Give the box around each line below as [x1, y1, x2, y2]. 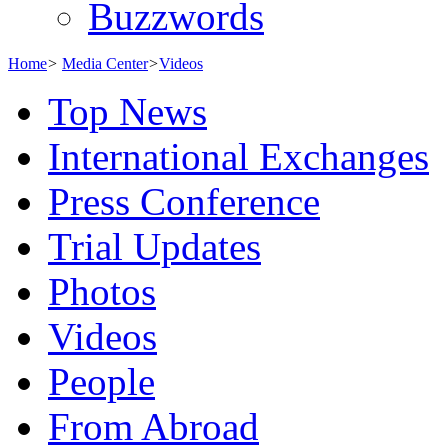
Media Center [62, 54, 148, 72]
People [48, 359, 155, 403]
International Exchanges [48, 134, 429, 178]
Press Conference [48, 179, 320, 223]
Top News [48, 89, 207, 133]
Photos [48, 269, 156, 313]
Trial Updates [48, 224, 261, 268]
